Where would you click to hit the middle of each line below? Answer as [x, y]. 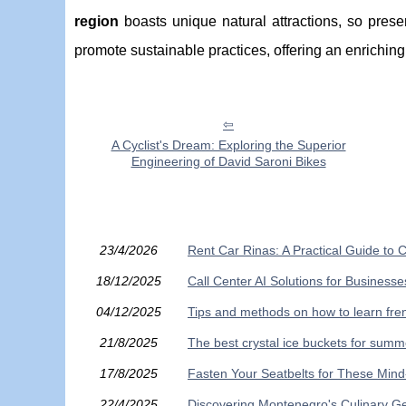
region [97, 21]
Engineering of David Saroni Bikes [228, 161]
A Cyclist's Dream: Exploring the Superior [228, 145]
